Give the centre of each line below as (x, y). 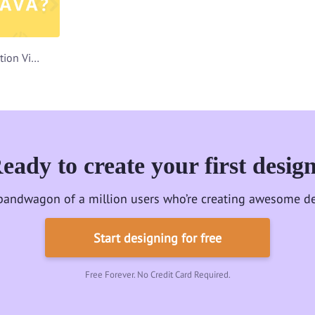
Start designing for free (157, 238)
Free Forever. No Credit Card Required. (157, 275)
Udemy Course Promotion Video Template (35, 58)
